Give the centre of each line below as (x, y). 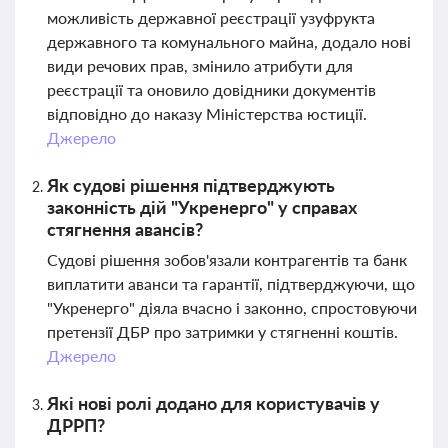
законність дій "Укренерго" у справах (202, 207)
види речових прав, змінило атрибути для (200, 65)
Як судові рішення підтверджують (191, 185)
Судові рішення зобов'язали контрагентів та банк (227, 259)
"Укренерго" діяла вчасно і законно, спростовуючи (232, 307)
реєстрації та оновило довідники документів (211, 89)
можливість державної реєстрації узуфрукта (211, 17)
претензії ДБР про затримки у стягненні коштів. (222, 331)
